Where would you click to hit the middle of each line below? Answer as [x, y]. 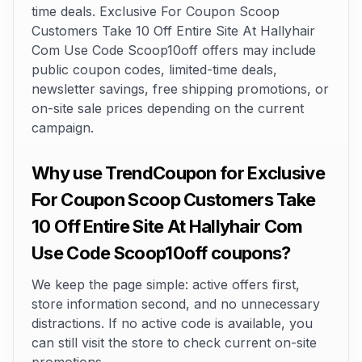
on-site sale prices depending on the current [168, 108]
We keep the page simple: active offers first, [166, 284]
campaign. [63, 128]
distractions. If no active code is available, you [172, 323]
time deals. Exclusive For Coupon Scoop [156, 11]
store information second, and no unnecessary [176, 304]
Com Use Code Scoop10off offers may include [174, 50]
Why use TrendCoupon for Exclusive [178, 173]
